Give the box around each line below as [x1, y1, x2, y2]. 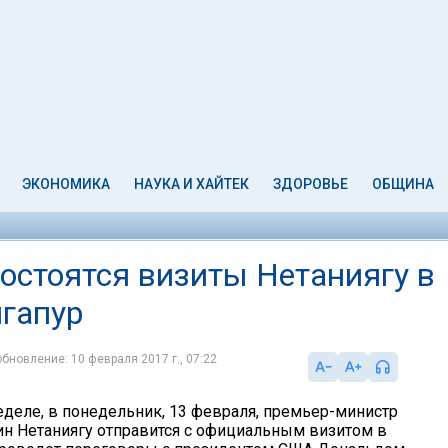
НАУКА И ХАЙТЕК [134, 176, 250, 192]
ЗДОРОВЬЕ [272, 176, 348, 192]
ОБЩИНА [371, 176, 434, 192]
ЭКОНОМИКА [22, 176, 111, 192]
